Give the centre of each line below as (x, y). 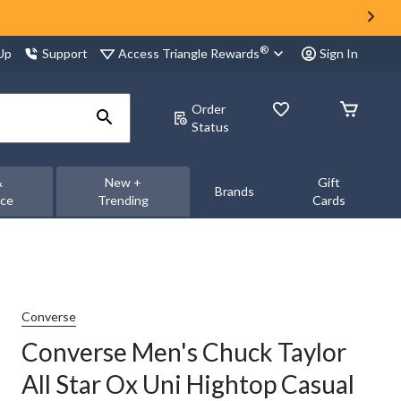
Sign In (339, 53)
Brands (234, 191)
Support (65, 53)
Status (210, 127)
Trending (123, 200)
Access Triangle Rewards (189, 53)
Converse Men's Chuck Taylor (184, 352)
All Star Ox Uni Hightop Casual (188, 384)
